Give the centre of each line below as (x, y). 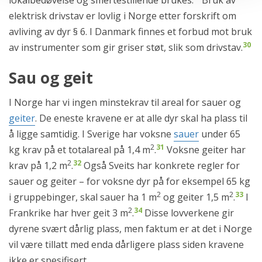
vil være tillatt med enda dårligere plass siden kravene (126, 245)
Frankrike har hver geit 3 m (68, 213)
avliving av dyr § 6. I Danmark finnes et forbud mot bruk (130, 32)
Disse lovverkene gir (188, 213)
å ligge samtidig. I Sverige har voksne (91, 134)
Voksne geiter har (205, 150)
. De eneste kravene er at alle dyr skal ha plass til (141, 118)
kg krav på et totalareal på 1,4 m (80, 150)
